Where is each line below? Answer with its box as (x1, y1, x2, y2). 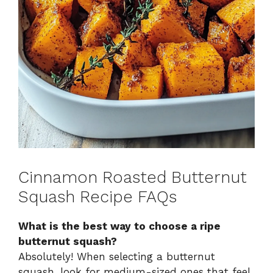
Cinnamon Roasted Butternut (18, 168, 247, 188)
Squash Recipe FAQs (18, 187, 177, 207)
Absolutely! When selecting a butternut (18, 250, 215, 263)
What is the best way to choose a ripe (18, 220, 221, 233)
